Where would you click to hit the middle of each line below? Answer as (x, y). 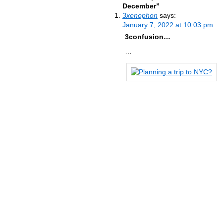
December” (141, 6)
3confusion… (148, 37)
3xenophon (140, 15)
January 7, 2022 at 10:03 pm (168, 25)
